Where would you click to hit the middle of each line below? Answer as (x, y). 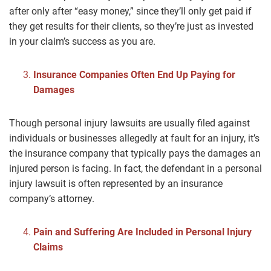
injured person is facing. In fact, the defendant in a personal (135, 169)
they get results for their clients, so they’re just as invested (131, 27)
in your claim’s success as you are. (82, 42)
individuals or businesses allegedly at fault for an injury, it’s (134, 139)
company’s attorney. (52, 199)
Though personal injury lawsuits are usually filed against (129, 123)
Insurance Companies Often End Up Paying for (134, 75)
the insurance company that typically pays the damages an (135, 154)
